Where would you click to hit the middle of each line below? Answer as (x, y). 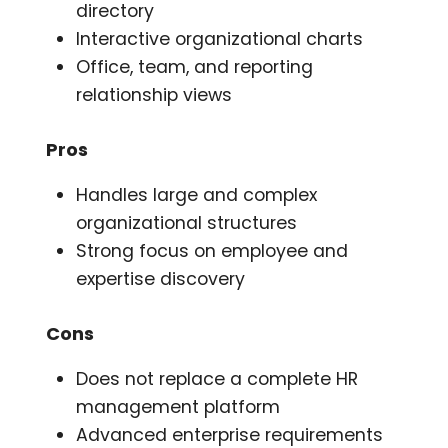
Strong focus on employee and (212, 251)
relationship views (154, 95)
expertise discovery (161, 279)
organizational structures (187, 223)
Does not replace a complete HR (217, 379)
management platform (178, 407)
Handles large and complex (197, 195)
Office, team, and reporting (195, 67)
